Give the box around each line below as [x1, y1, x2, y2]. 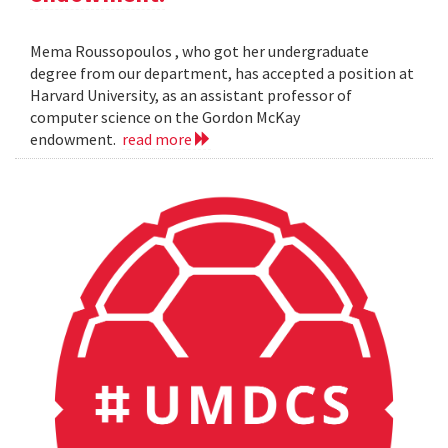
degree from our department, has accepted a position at [30, 62, 414, 83]
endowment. [30, 128, 122, 149]
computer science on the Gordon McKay [30, 106, 300, 127]
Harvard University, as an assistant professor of [30, 84, 352, 105]
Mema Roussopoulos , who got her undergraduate [30, 40, 369, 61]
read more [122, 128, 195, 149]
